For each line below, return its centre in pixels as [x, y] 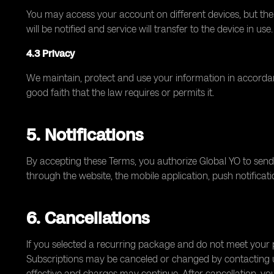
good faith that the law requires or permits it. [120, 93]
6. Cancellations [88, 218]
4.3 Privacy [50, 54]
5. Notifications [85, 135]
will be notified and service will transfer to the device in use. [150, 29]
